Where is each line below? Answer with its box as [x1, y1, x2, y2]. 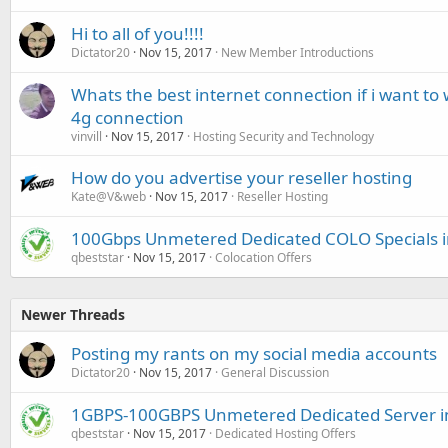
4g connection [71, 106, 184, 130]
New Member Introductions [221, 44, 374, 62]
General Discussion [221, 364, 329, 382]
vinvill [71, 128, 102, 146]
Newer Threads [21, 305, 125, 325]
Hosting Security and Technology [193, 128, 374, 146]
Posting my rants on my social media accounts [71, 342, 437, 366]
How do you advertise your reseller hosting [71, 166, 412, 190]
